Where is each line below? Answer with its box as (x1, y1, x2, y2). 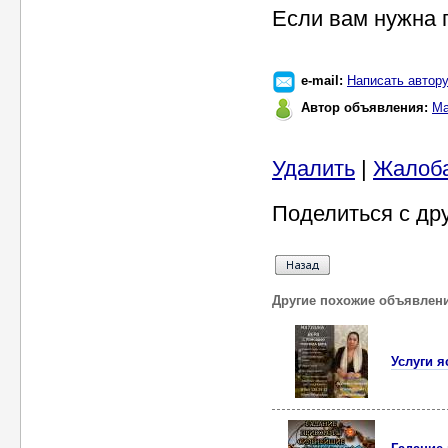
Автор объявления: (301, 100, 432, 115)
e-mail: (301, 73, 347, 88)
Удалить (272, 156, 355, 181)
